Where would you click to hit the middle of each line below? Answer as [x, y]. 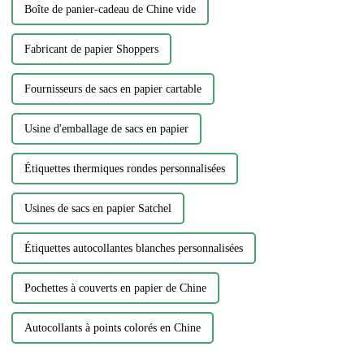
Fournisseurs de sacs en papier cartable [113, 89]
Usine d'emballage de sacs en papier [106, 129]
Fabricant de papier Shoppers [91, 50]
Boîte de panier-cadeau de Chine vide [110, 10]
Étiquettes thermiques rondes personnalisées [124, 169]
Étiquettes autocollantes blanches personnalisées [133, 249]
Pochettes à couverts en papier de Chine [115, 288]
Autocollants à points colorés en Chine [112, 328]
